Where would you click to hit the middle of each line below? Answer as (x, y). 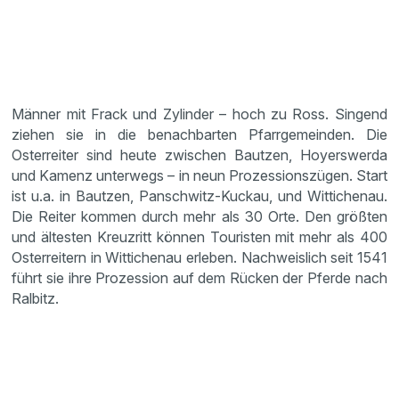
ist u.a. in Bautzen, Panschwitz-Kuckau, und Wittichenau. (199, 195)
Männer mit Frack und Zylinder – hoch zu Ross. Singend (199, 114)
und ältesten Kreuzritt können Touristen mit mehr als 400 (199, 236)
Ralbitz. (37, 298)
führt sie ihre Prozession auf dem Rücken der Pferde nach (199, 277)
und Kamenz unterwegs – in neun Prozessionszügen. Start (199, 175)
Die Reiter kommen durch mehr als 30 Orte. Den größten (199, 216)
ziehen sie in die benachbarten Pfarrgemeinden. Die (199, 134)
